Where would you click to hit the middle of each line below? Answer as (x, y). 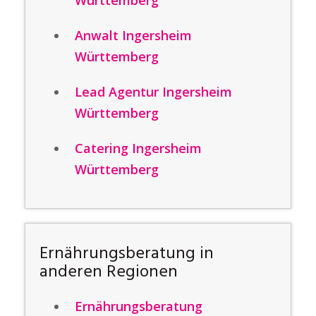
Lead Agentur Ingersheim (153, 92)
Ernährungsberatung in (127, 254)
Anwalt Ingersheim (133, 35)
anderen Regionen (109, 272)
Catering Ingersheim (138, 148)
